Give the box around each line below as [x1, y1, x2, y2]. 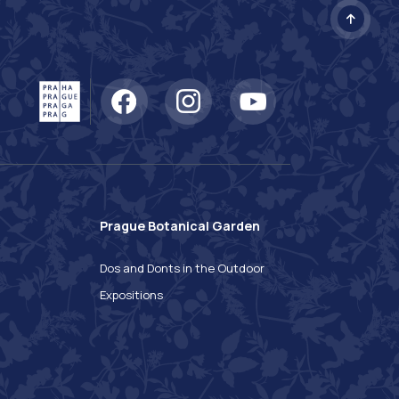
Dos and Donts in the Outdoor [100, 260, 265, 277]
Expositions [100, 287, 163, 304]
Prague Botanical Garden [100, 217, 260, 235]
